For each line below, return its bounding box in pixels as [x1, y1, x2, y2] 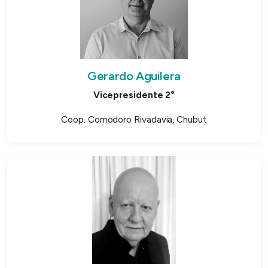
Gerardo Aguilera [87, 68, 181, 83]
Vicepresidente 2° [93, 89, 175, 100]
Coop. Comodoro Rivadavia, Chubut [61, 114, 207, 125]
